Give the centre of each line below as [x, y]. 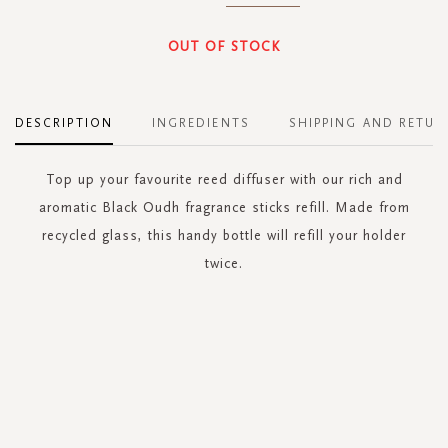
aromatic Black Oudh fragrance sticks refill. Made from [224, 207]
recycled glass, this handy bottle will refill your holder [224, 235]
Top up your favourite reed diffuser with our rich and [224, 179]
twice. [224, 263]
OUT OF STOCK [224, 46]
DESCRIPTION [64, 122]
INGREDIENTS [200, 122]
